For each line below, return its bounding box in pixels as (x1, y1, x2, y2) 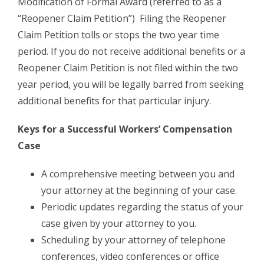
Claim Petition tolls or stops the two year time (18, 28, 219, 41)
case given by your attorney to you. (41, 216, 196, 230)
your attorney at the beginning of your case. (41, 183, 237, 197)
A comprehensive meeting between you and (41, 167, 235, 180)
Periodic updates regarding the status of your (41, 200, 243, 213)
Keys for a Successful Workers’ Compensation (18, 122, 232, 136)
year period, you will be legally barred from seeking (18, 77, 244, 91)
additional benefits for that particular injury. (18, 94, 211, 107)
